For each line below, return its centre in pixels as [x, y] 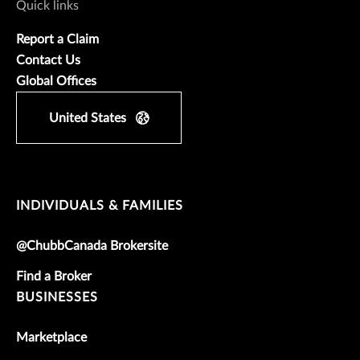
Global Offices [56, 81]
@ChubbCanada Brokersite [92, 245]
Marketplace [51, 337]
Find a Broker [54, 276]
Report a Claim [57, 39]
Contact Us [48, 60]
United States [88, 118]
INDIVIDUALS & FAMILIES [100, 205]
